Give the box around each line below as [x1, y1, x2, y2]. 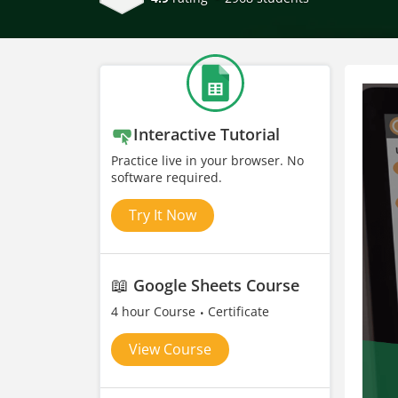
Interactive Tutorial [133, 123, 280, 145]
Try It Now [129, 205, 196, 225]
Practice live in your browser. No [111, 152, 304, 169]
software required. [111, 169, 222, 186]
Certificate [208, 303, 269, 320]
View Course [129, 339, 211, 359]
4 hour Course [111, 303, 199, 320]
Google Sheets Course [133, 275, 299, 296]
